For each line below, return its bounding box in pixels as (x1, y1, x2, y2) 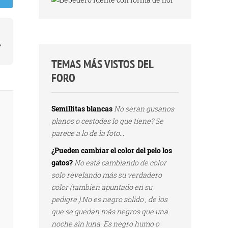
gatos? (51, 158, 73, 167)
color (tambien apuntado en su (51, 182, 152, 192)
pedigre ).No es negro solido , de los (51, 194, 167, 204)
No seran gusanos (114, 104, 174, 113)
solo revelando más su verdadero (51, 170, 162, 180)
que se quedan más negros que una (51, 207, 168, 216)
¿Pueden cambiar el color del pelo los (51, 146, 172, 155)
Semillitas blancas (51, 104, 112, 113)
